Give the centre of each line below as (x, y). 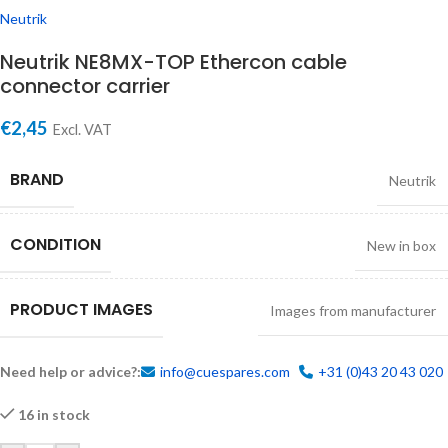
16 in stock (54, 415)
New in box (401, 246)
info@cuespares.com (225, 372)
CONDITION (55, 245)
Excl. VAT (82, 130)
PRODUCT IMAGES (81, 310)
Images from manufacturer (353, 311)
